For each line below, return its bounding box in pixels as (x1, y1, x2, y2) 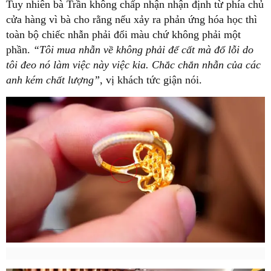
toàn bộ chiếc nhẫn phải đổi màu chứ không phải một (6, 28, 241, 41)
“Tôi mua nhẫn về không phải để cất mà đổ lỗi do (33, 43, 253, 56)
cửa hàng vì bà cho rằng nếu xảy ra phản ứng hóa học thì (6, 13, 257, 25)
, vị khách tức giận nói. (100, 73, 202, 86)
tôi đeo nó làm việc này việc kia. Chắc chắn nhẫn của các (6, 58, 261, 71)
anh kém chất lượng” (6, 73, 100, 86)
